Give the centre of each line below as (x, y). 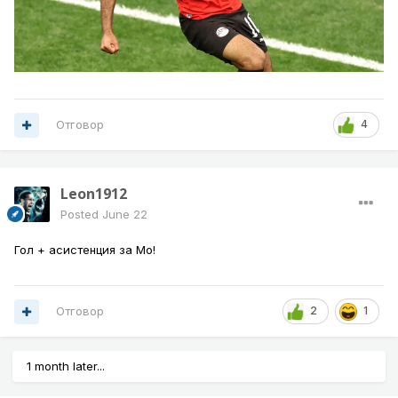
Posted (81, 215)
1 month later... (66, 366)
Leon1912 (94, 194)
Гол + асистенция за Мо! (85, 250)
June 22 (125, 215)
